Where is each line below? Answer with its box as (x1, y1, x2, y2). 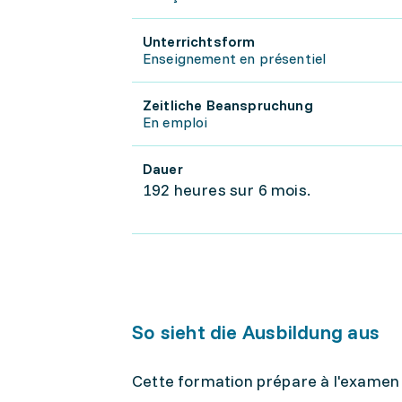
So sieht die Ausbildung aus (132, 319, 380, 345)
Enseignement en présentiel (143, 49, 327, 67)
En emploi (143, 113, 208, 131)
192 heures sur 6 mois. (143, 179, 310, 200)
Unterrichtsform (143, 32, 256, 50)
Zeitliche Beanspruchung (143, 96, 313, 114)
